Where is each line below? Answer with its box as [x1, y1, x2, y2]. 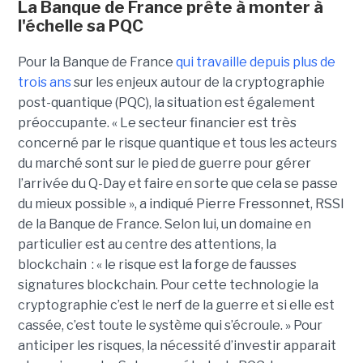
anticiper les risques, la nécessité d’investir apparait [17, 338, 336, 354]
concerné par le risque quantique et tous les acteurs [17, 135, 337, 152]
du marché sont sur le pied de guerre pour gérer [17, 156, 311, 172]
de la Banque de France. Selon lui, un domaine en [17, 216, 311, 233]
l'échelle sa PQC [17, 16, 143, 36]
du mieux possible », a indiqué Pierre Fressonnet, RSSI [17, 196, 344, 212]
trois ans [17, 75, 71, 91]
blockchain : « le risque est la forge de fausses [17, 257, 297, 273]
